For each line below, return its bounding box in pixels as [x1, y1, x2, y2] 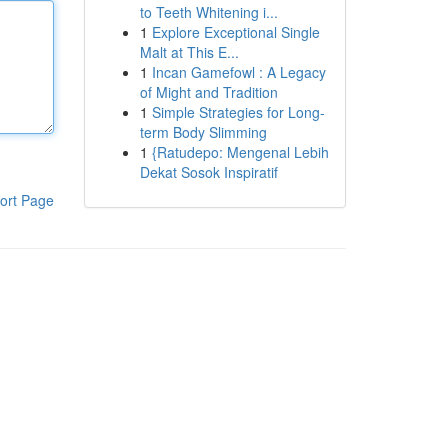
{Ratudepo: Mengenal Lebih [151, 142, 329, 162]
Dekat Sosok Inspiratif [139, 162, 278, 182]
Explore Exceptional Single [151, 22, 320, 42]
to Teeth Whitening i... [139, 2, 278, 22]
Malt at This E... [139, 42, 239, 62]
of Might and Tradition [139, 82, 278, 102]
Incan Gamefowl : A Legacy [151, 62, 326, 82]
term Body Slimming [139, 122, 267, 142]
